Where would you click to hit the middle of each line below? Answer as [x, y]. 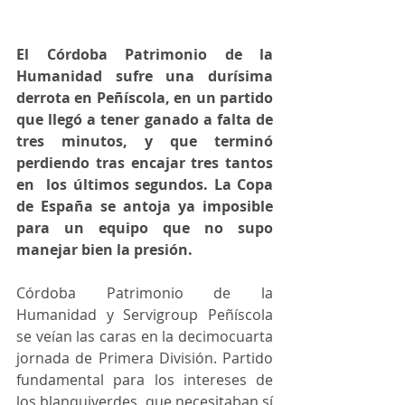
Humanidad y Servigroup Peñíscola [145, 315]
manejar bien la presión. [104, 250]
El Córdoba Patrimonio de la [145, 55]
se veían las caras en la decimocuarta [145, 337]
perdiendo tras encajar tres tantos [145, 163]
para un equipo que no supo [145, 228]
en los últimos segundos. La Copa [145, 185]
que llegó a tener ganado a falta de [145, 120]
